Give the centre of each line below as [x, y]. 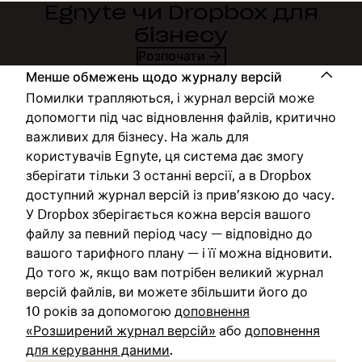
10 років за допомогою [100, 311]
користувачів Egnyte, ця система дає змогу [165, 156]
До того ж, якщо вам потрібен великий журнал [175, 272]
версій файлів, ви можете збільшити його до [167, 292]
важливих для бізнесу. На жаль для [137, 137]
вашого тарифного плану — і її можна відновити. [179, 253]
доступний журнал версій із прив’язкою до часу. [180, 195]
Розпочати [171, 56]
